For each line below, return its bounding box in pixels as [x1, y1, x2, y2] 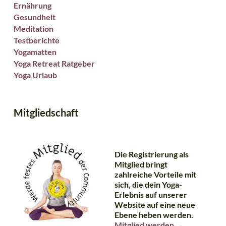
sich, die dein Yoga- [114, 180, 182, 190]
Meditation [13, 24, 53, 34]
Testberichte [13, 35, 60, 45]
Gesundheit [13, 12, 55, 22]
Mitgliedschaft [13, 106, 79, 119]
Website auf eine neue [114, 200, 195, 210]
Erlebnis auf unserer [114, 190, 187, 200]
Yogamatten [13, 47, 56, 57]
